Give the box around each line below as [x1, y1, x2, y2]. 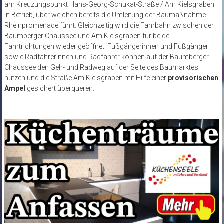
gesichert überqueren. [25, 84, 94, 93]
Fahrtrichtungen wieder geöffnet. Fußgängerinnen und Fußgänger [4, 42, 208, 51]
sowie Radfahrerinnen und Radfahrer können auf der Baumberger [4, 53, 209, 61]
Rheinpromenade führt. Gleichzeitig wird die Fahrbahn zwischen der [4, 21, 214, 30]
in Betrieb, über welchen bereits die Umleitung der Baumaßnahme [4, 11, 206, 19]
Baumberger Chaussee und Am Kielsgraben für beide [4, 32, 169, 40]
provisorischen [167, 74, 218, 82]
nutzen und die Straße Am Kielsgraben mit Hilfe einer [4, 74, 168, 82]
